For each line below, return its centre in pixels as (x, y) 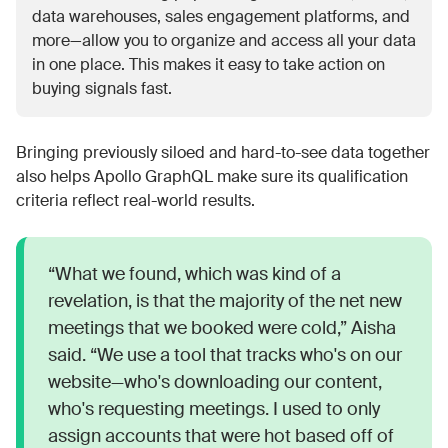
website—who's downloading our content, (215, 382)
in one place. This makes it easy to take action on (208, 64)
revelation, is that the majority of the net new (225, 301)
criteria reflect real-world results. (135, 200)
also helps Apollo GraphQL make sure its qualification (212, 176)
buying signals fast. (102, 88)
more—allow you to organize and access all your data (224, 40)
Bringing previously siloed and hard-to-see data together (223, 152)
